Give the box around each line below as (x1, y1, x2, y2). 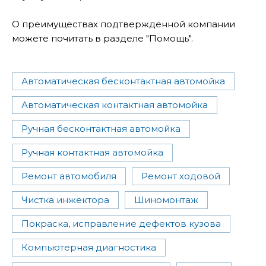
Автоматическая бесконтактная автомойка (21, 75, 225, 87)
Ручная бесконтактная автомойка (21, 123, 180, 135)
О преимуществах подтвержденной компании (12, 18, 235, 30)
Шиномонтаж (134, 194, 198, 206)
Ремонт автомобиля (21, 170, 116, 182)
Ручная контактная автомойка (21, 147, 163, 159)
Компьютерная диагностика (21, 242, 156, 254)
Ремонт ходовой (141, 170, 220, 182)
